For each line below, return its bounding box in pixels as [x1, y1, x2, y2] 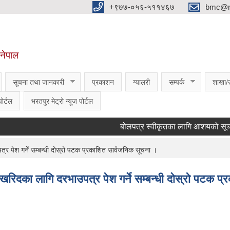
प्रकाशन [92, 78, 114, 86]
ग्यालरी [133, 78, 150, 86]
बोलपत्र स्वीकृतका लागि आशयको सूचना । [102, 122, 228, 131]
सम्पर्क [169, 78, 184, 86]
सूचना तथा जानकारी [12, 78, 64, 86]
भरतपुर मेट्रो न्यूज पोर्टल [31, 97, 93, 105]
